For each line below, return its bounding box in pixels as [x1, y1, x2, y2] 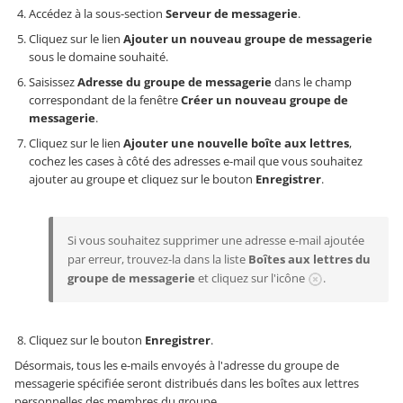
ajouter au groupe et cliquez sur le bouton [29, 171, 255, 187]
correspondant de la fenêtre [29, 92, 181, 108]
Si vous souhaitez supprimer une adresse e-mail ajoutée [67, 232, 364, 248]
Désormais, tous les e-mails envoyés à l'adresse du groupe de [14, 357, 339, 373]
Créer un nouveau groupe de [181, 92, 348, 108]
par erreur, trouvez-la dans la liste [67, 251, 248, 267]
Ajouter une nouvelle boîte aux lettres [123, 135, 349, 151]
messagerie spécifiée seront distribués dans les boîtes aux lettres [14, 375, 359, 391]
